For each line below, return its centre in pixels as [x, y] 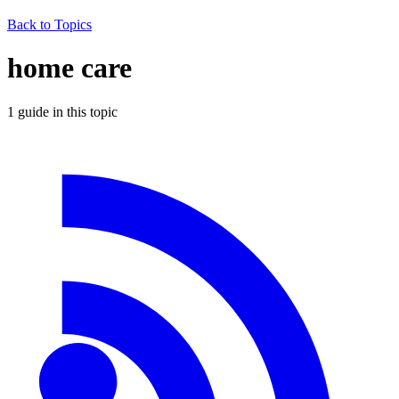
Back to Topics [49, 24]
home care [69, 68]
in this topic [83, 111]
